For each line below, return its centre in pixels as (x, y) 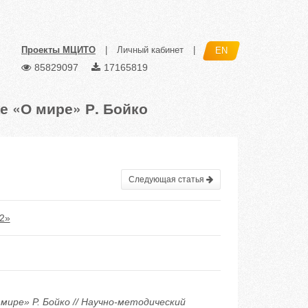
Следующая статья (167, 179)
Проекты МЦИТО (58, 50)
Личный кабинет (150, 50)
